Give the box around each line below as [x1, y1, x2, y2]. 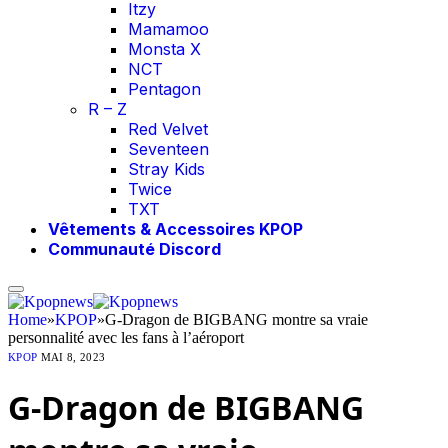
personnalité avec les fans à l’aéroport [8, 329, 244, 346]
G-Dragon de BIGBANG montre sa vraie [105, 311, 368, 328]
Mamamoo [128, 19, 209, 39]
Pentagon [128, 79, 201, 99]
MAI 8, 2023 [40, 351, 106, 363]
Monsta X [128, 39, 201, 59]
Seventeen [128, 139, 209, 159]
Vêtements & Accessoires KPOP [48, 219, 303, 239]
